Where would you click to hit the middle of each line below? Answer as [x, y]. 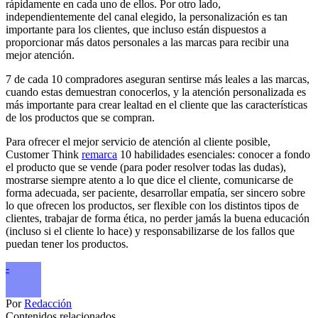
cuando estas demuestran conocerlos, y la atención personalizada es [156, 92]
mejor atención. [40, 55]
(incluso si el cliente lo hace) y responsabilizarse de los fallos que [150, 231]
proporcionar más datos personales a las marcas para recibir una [147, 42]
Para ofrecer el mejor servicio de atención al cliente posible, [138, 141]
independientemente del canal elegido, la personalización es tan [147, 16]
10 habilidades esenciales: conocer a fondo [214, 154]
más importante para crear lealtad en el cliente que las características [157, 104]
